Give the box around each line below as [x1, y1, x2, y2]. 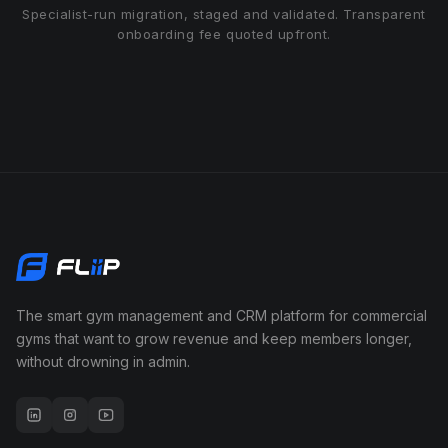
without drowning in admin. [16, 352, 190, 370]
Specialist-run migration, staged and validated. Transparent [22, 5, 426, 22]
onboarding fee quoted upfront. [117, 25, 331, 42]
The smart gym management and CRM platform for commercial [16, 306, 427, 324]
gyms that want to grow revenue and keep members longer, [16, 329, 412, 347]
